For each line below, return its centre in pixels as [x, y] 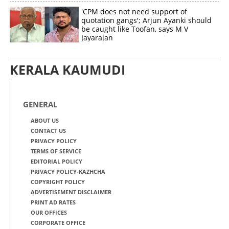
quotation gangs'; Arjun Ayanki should [147, 20]
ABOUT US [45, 120]
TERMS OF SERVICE [56, 151]
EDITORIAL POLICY [56, 161]
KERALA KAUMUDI [67, 69]
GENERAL [40, 104]
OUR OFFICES [49, 212]
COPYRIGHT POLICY [58, 181]
